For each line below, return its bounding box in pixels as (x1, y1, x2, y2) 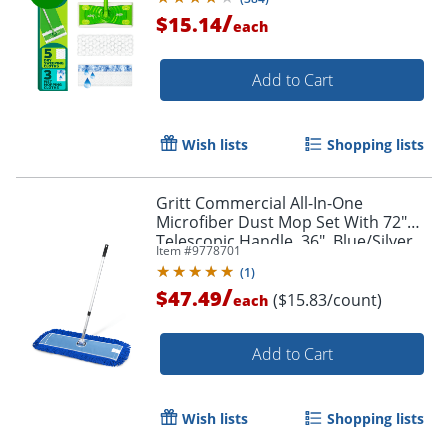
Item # (156, 241, 192, 259)
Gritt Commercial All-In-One (156, 191, 363, 214)
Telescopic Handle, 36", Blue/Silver (156, 229, 413, 252)
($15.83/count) (273, 288, 382, 311)
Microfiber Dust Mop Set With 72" (156, 210, 407, 233)
